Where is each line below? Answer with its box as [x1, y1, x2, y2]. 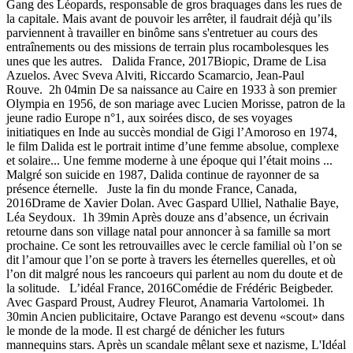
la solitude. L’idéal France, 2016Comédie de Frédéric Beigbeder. [6, 281, 333, 295]
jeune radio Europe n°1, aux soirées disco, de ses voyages [6, 110, 292, 124]
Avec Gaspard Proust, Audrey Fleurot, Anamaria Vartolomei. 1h [6, 295, 325, 309]
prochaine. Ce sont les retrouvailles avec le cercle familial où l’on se [6, 238, 342, 252]
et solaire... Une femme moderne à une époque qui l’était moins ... [6, 153, 333, 167]
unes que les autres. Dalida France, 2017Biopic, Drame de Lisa [6, 54, 326, 68]
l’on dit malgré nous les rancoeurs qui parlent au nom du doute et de [6, 266, 343, 281]
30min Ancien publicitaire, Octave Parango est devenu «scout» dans [6, 309, 344, 323]
